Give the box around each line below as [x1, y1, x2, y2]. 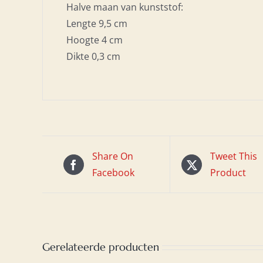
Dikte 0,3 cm [66, 50, 120, 63]
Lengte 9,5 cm [66, 17, 127, 30]
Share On [92, 150, 133, 163]
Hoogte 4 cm [66, 33, 123, 46]
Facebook [92, 166, 134, 179]
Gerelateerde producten [42, 240, 159, 254]
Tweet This [210, 150, 258, 163]
